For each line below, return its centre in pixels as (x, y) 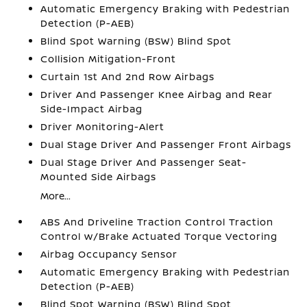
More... (56, 196)
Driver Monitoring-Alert (103, 126)
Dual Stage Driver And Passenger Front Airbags (166, 144)
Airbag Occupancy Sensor (109, 254)
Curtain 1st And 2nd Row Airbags (128, 76)
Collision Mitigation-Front (109, 59)
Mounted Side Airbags (99, 176)
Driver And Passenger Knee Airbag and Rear (157, 94)
